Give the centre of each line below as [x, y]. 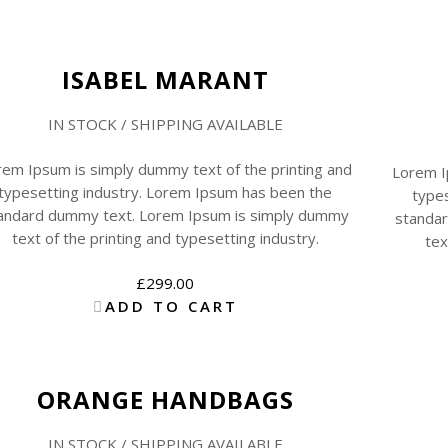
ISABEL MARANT [165, 79]
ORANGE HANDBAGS [165, 399]
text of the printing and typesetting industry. [165, 237]
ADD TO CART [171, 305]
